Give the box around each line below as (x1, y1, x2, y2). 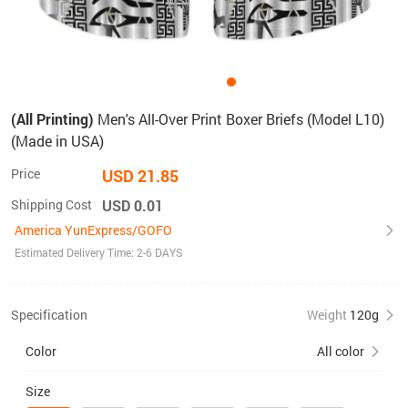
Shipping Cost (11, 196, 92, 213)
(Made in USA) (11, 131, 104, 150)
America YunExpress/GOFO (15, 221, 172, 239)
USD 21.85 (102, 165, 178, 187)
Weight (307, 306, 347, 323)
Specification (11, 306, 87, 323)
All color (317, 342, 364, 360)
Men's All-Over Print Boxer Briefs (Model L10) (97, 109, 384, 128)
